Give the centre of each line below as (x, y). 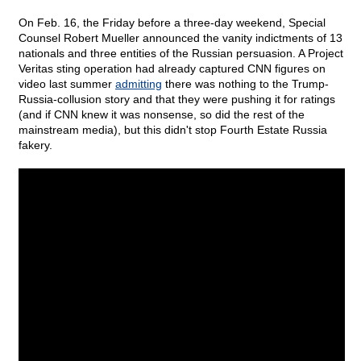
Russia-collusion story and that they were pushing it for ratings (177, 100)
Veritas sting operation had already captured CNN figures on (172, 69)
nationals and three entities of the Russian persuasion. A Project (181, 54)
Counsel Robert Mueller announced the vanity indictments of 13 (180, 38)
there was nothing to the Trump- (245, 84)
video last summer (67, 84)
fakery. (35, 145)
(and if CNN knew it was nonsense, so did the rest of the (162, 115)
